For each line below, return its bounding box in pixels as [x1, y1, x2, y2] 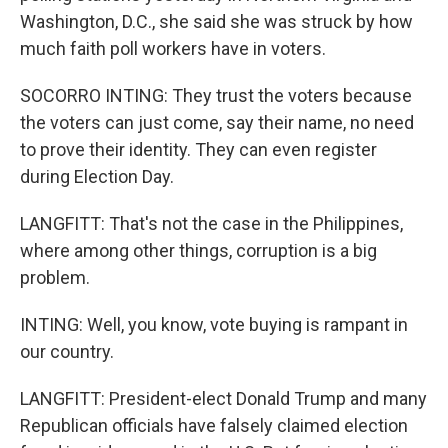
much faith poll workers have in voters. [20, 38, 326, 59]
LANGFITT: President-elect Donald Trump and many [20, 388, 427, 409]
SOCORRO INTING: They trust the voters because [20, 85, 412, 106]
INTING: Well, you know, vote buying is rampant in [20, 314, 408, 335]
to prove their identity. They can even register [20, 139, 377, 160]
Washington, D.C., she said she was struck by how [20, 11, 413, 32]
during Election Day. [20, 166, 174, 187]
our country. [20, 341, 114, 362]
